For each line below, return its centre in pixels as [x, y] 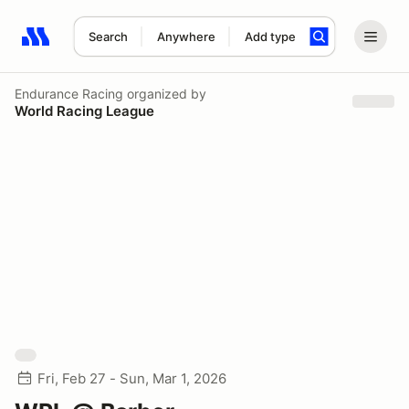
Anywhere [186, 37]
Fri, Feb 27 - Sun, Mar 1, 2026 [132, 378]
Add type [270, 37]
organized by [165, 93]
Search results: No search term [127, 47]
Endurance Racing [69, 93]
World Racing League [84, 110]
